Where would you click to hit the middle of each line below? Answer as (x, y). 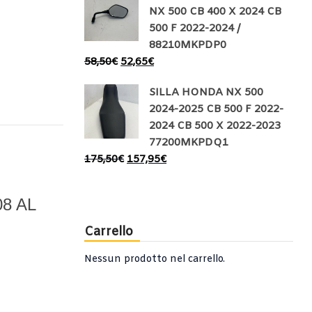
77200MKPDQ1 (189, 143)
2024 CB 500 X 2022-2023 (215, 126)
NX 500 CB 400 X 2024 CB (215, 12)
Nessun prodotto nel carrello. (155, 259)
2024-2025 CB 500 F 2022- (216, 109)
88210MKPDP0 (188, 45)
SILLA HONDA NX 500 (206, 93)
